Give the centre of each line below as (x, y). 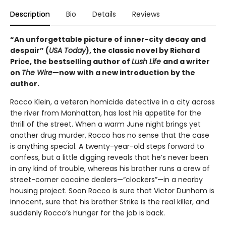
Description (30, 14)
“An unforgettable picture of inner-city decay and (108, 40)
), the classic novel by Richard (143, 51)
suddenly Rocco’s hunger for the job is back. (88, 213)
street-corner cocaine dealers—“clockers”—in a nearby (106, 180)
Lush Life (147, 62)
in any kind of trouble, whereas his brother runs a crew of (110, 169)
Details (104, 14)
